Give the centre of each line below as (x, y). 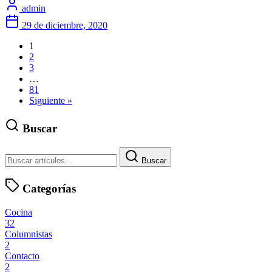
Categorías (48, 189)
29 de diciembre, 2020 (65, 25)
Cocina (19, 212)
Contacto (22, 256)
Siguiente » (51, 101)
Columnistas (29, 234)
